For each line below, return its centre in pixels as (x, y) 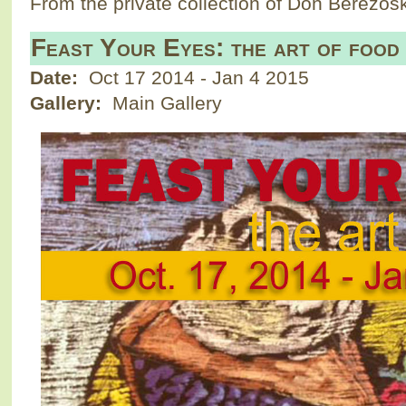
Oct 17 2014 (144, 77)
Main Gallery (164, 102)
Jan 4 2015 (260, 77)
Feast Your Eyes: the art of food (215, 48)
